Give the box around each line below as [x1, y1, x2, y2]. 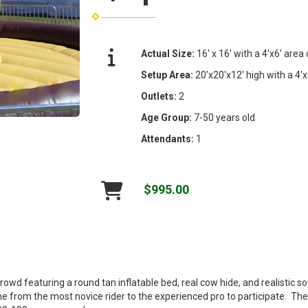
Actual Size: [140, 47, 197, 59]
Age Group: [140, 111, 194, 123]
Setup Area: [140, 69, 195, 80]
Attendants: [140, 133, 196, 144]
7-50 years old [193, 111, 255, 123]
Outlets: [140, 90, 179, 102]
